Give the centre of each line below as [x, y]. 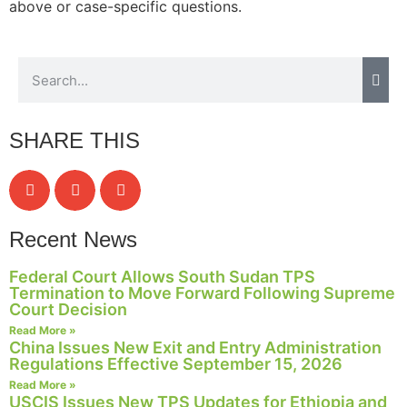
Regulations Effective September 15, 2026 [176, 364]
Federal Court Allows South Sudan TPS [162, 277]
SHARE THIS [74, 141]
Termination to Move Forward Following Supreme [202, 293]
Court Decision [68, 310]
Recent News [73, 240]
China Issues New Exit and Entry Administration [195, 348]
